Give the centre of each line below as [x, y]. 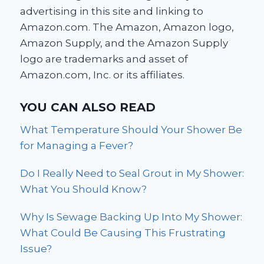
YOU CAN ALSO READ [88, 107]
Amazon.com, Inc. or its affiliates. [102, 75]
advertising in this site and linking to [112, 11]
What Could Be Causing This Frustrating [123, 232]
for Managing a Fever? [77, 145]
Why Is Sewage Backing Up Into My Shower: [131, 217]
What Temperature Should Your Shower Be [131, 129]
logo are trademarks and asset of [104, 59]
